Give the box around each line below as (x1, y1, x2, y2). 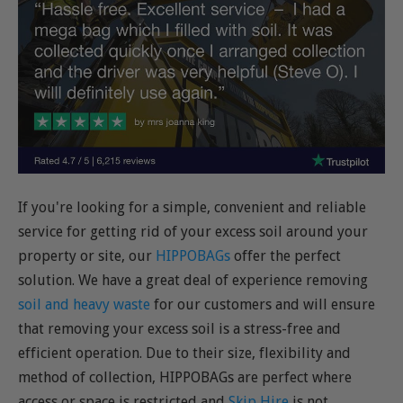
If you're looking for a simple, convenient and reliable (18, 198, 366, 216)
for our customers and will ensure (150, 295, 375, 313)
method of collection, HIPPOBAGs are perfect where (18, 368, 352, 386)
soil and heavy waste (18, 295, 150, 313)
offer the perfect (230, 246, 341, 264)
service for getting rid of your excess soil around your (18, 222, 368, 240)
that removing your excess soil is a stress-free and (18, 319, 341, 337)
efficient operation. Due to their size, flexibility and (18, 344, 351, 362)
